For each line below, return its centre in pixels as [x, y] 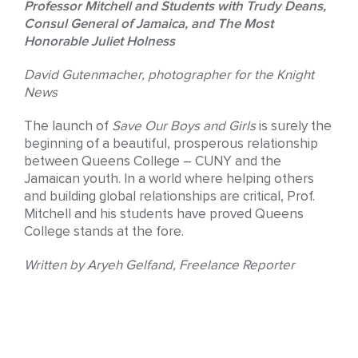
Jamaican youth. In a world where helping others [169, 180]
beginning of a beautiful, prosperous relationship [171, 145]
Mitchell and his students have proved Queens [164, 215]
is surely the [295, 127]
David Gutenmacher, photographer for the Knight [169, 76]
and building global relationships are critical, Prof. [169, 197]
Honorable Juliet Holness [99, 42]
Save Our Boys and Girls [185, 127]
